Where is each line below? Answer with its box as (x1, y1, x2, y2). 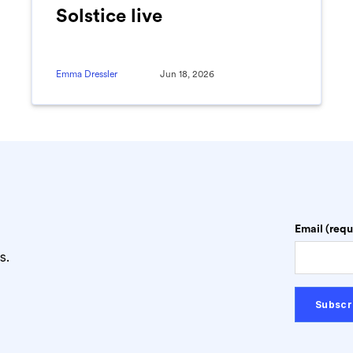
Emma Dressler (56, 69, 117, 80)
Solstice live (56, 7, 162, 27)
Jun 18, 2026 (160, 69, 214, 80)
